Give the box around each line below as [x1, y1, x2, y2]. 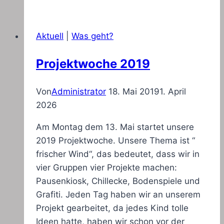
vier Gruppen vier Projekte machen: [36, 162, 177, 173]
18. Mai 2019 [108, 86, 159, 97]
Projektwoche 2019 [36, 56, 150, 71]
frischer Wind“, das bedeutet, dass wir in [36, 149, 199, 159]
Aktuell [36, 31, 63, 41]
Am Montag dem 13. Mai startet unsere [36, 122, 194, 132]
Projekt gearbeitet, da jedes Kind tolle [36, 203, 188, 213]
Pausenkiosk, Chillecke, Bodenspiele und [36, 176, 200, 186]
